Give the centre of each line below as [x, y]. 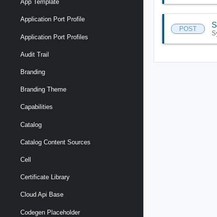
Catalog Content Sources [55, 142]
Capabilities [37, 107]
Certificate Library [45, 177]
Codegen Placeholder [50, 212]
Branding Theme [43, 90]
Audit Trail [35, 54]
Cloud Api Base [42, 195]
